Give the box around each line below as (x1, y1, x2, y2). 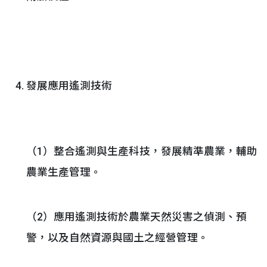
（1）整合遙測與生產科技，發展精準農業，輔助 (26, 145, 257, 157)
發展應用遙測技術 (26, 80, 112, 92)
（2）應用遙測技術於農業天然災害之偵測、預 (26, 211, 247, 223)
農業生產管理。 (26, 166, 101, 178)
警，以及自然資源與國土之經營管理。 (26, 232, 209, 244)
